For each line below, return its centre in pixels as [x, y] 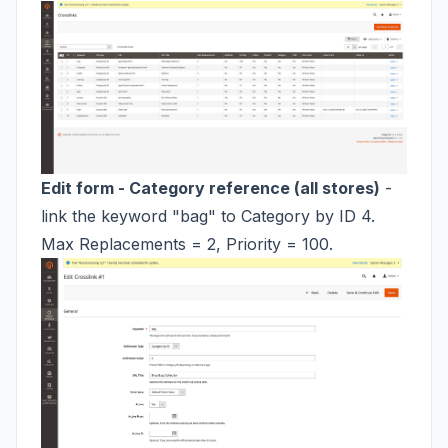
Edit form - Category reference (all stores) [210, 187]
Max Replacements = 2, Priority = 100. [187, 243]
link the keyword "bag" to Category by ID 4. [208, 215]
